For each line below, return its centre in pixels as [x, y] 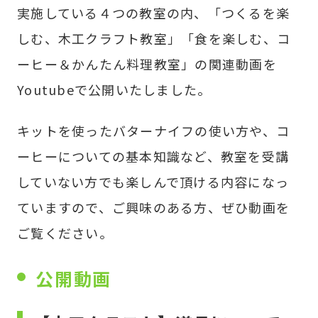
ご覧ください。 [65, 233]
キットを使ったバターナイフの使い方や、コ [154, 131]
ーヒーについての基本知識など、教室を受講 [153, 156]
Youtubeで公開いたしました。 [114, 89]
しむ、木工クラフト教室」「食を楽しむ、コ [154, 38]
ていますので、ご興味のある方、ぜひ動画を [154, 207]
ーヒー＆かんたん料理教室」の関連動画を [147, 64]
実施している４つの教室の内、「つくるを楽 [154, 13]
